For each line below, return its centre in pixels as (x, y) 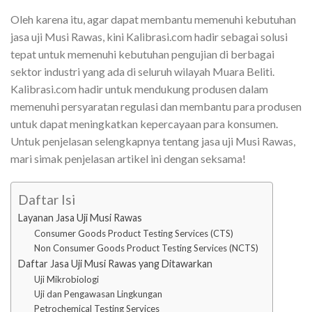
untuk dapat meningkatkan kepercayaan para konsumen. (144, 123)
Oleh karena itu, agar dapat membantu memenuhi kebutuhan (153, 19)
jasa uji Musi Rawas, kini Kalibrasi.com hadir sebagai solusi (149, 36)
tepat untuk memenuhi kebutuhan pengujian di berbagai (142, 54)
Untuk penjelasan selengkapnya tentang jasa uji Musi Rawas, (153, 141)
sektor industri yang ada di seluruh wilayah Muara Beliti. (142, 71)
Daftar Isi (47, 200)
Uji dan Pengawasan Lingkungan (98, 294)
